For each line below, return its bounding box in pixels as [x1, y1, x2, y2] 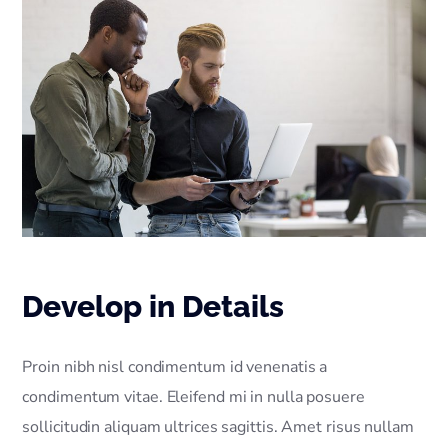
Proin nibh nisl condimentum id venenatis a [22, 355, 328, 378]
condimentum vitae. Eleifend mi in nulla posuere [22, 385, 365, 408]
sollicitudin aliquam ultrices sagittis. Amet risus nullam [22, 415, 414, 438]
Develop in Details [22, 288, 285, 324]
